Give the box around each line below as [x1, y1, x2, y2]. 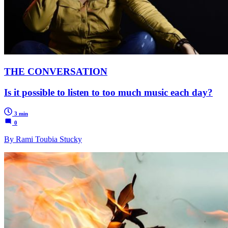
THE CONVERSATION [4, 66, 107, 77]
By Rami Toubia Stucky [4, 135, 82, 144]
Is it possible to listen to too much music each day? [4, 87, 213, 98]
